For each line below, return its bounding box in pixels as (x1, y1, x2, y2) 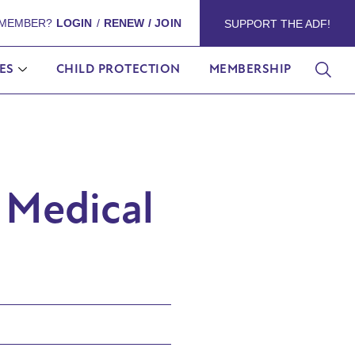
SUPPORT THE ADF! (223, 17, 330, 30)
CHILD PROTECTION (55, 63, 181, 76)
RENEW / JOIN (103, 17, 181, 29)
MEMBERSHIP (208, 63, 292, 76)
